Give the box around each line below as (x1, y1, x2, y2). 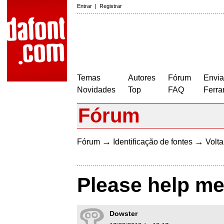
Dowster (109, 209, 137, 218)
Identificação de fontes (113, 137, 192, 146)
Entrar (77, 3, 92, 9)
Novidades (77, 85, 115, 94)
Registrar (99, 3, 122, 9)
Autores (128, 73, 155, 82)
